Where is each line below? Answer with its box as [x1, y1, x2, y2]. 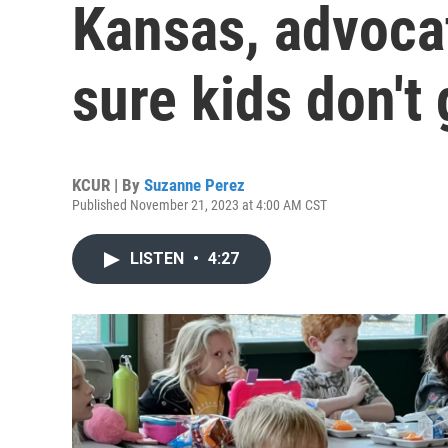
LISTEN [130, 249, 188, 268]
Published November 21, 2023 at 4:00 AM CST [72, 197, 327, 213]
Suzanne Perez [144, 175, 245, 195]
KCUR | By [72, 175, 144, 195]
